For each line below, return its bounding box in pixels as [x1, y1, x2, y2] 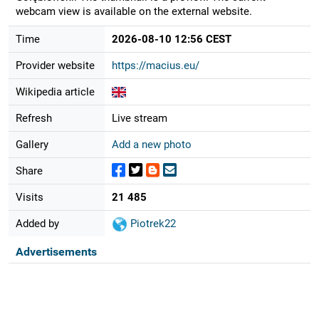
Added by [15, 216, 59, 230]
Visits [15, 190, 43, 204]
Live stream [111, 111, 167, 125]
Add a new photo [111, 137, 192, 151]
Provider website [15, 58, 95, 72]
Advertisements [15, 244, 97, 258]
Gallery [15, 137, 48, 151]
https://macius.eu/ [111, 58, 199, 72]
